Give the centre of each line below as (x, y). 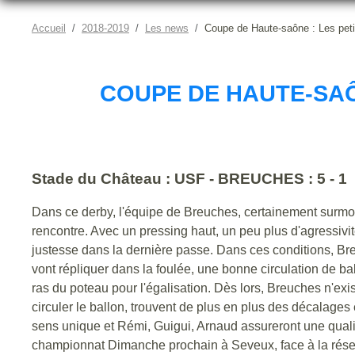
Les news (167, 28)
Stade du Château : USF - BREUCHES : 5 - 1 (189, 178)
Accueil (49, 28)
